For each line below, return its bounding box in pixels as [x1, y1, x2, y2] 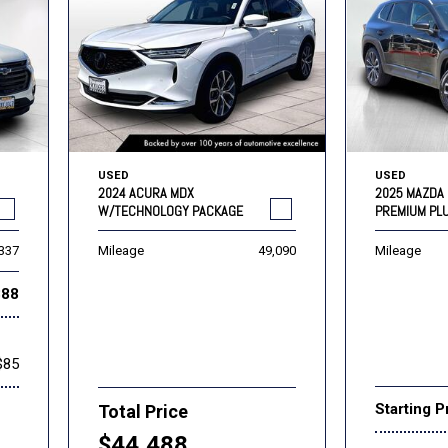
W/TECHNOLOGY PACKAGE [98, 201, 244, 220]
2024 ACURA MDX [98, 183, 195, 202]
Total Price [98, 400, 189, 422]
